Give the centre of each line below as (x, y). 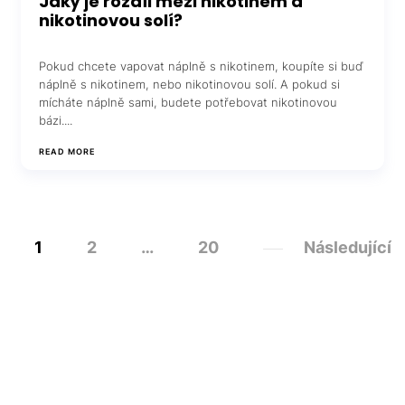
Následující (347, 248)
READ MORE (67, 151)
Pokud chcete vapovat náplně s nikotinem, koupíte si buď (201, 66)
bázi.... (56, 120)
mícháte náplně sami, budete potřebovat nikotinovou (188, 102)
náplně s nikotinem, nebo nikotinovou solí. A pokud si (190, 84)
